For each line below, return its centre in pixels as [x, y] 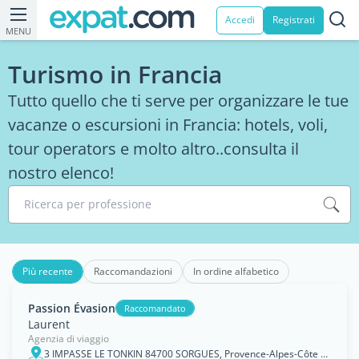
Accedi [240, 20]
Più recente [48, 271]
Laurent [49, 324]
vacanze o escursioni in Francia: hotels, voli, [168, 125]
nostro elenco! [61, 173]
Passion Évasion [72, 308]
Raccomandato [155, 308]
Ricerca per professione [88, 204]
